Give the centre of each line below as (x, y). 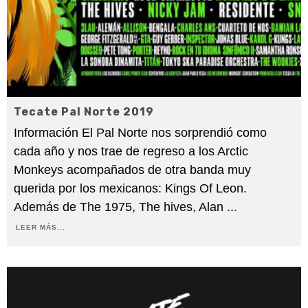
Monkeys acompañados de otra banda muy (132, 170)
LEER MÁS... (41, 228)
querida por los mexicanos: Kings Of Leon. (130, 189)
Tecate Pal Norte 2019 (84, 112)
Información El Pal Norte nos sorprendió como (140, 133)
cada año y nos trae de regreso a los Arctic (131, 152)
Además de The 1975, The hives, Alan (120, 207)
